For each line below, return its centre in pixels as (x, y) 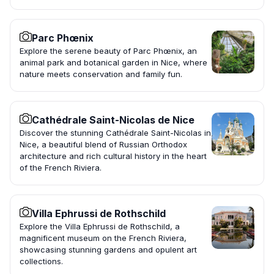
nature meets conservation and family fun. (101, 74)
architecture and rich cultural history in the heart (113, 156)
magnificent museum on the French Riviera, (103, 238)
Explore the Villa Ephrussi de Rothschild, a (100, 227)
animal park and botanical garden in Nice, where (113, 63)
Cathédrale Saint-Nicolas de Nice (113, 120)
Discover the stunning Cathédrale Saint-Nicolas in (115, 133)
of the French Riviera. (61, 168)
